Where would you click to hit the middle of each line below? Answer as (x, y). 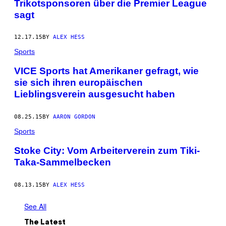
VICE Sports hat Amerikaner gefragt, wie (106, 71)
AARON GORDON (74, 117)
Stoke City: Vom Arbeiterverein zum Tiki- (107, 150)
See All (35, 206)
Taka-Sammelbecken (63, 162)
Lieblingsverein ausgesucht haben (95, 94)
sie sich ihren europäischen (78, 83)
